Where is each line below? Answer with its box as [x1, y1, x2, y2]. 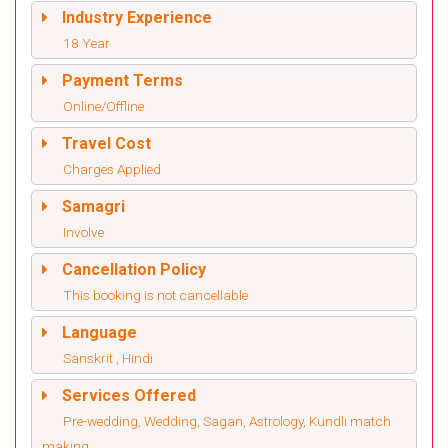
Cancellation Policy [62, 260, 206, 279]
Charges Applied [63, 161, 161, 177]
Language [62, 323, 137, 342]
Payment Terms [62, 71, 183, 90]
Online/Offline [63, 98, 144, 114]
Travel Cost [62, 134, 151, 153]
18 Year [63, 35, 110, 51]
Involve [63, 224, 104, 240]
